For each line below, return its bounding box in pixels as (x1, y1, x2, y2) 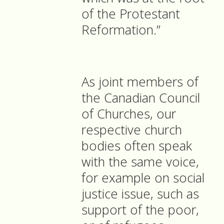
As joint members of (81, 73, 198, 91)
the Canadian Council (81, 89, 200, 107)
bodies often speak (81, 137, 192, 155)
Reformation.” (81, 21, 160, 39)
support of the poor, (81, 201, 199, 219)
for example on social (81, 169, 204, 187)
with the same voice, (81, 153, 199, 171)
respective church (81, 121, 182, 139)
